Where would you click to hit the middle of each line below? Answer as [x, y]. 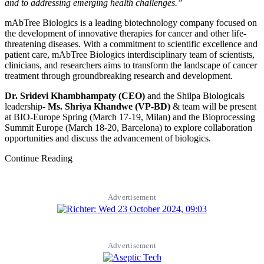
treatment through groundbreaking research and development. [119, 75]
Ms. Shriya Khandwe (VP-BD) [109, 106]
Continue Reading [39, 158]
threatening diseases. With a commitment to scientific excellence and [131, 44]
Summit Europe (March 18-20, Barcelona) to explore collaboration [128, 127]
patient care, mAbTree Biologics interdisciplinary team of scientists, [130, 54]
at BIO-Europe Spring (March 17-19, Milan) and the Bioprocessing [130, 117]
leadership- [26, 106]
